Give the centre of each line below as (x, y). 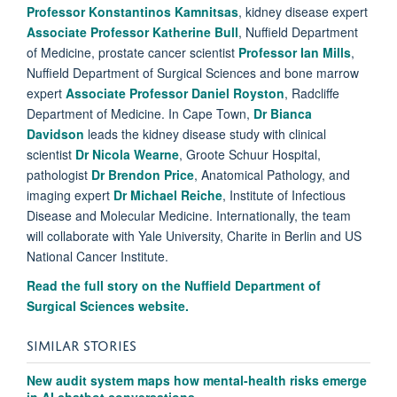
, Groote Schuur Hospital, (250, 154)
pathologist (59, 174)
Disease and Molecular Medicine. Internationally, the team (189, 215)
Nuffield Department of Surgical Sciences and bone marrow (193, 72)
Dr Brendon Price (143, 174)
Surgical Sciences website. (109, 305)
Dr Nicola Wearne (127, 154)
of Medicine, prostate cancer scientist (132, 52)
